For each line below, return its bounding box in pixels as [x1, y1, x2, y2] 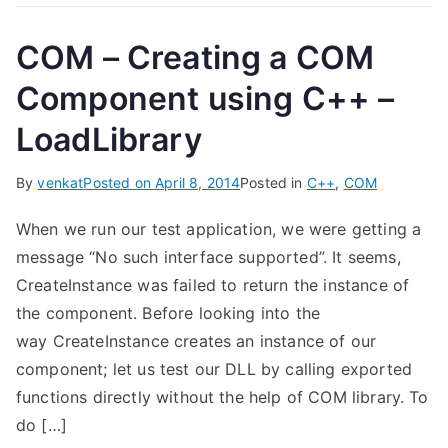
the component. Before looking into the [16, 303, 321, 323]
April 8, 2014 [155, 174, 241, 191]
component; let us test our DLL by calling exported [16, 359, 413, 379]
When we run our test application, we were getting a [16, 219, 422, 239]
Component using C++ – [16, 79, 395, 118]
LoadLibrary [16, 120, 202, 159]
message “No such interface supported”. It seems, [16, 247, 401, 267]
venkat [37, 174, 84, 191]
